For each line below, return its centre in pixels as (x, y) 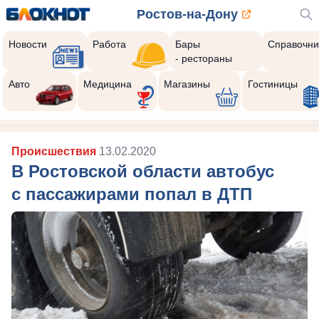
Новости (28, 44)
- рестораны (203, 58)
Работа (110, 44)
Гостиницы (272, 84)
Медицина (107, 84)
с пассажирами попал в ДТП (132, 194)
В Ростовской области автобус (143, 171)
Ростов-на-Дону (188, 14)
